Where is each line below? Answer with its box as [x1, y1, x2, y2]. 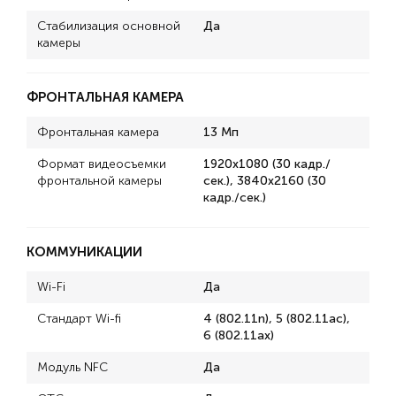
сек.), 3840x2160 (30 [203, 173, 326, 188]
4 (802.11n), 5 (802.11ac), [203, 311, 350, 326]
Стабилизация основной [37, 19, 180, 34]
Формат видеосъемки [37, 156, 166, 171]
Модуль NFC [37, 360, 108, 375]
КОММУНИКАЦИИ [27, 244, 142, 260]
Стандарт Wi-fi [37, 311, 121, 326]
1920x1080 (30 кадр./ [203, 156, 331, 171]
